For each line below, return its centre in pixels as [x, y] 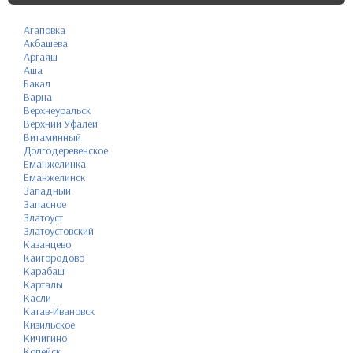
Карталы [43, 284]
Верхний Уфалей [61, 123]
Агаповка [45, 30]
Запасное [45, 204]
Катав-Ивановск [59, 311]
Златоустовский [59, 230]
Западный [47, 190]
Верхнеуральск [57, 110]
